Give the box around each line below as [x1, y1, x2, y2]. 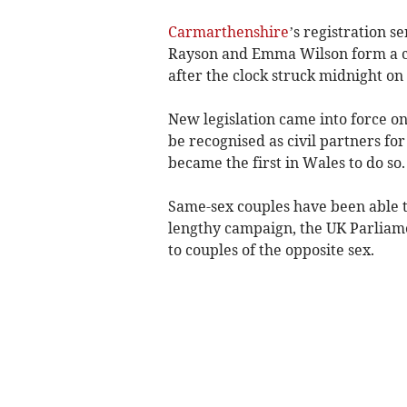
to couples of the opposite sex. [167, 241, 374, 260]
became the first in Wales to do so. [167, 154, 405, 173]
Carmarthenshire [167, 23, 289, 42]
